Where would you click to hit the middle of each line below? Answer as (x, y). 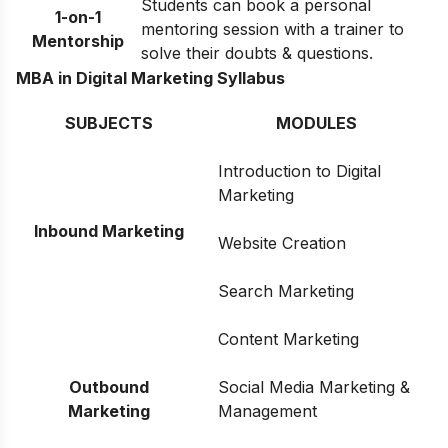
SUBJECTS (109, 122)
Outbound (109, 386)
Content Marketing (288, 338)
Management (267, 410)
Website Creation (282, 242)
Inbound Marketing (109, 230)
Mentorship (78, 40)
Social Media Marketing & (314, 386)
